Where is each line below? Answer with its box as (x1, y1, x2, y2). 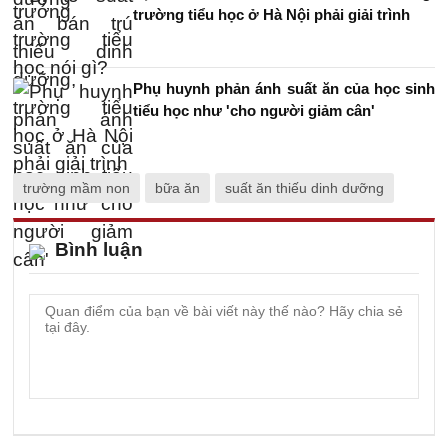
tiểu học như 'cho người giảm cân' (133, 102, 375, 119)
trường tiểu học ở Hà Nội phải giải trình (133, 6, 410, 23)
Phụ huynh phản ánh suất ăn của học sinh (133, 80, 435, 97)
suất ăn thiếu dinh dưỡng (225, 180, 384, 196)
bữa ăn (155, 180, 200, 196)
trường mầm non (23, 180, 130, 196)
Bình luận (55, 239, 143, 260)
